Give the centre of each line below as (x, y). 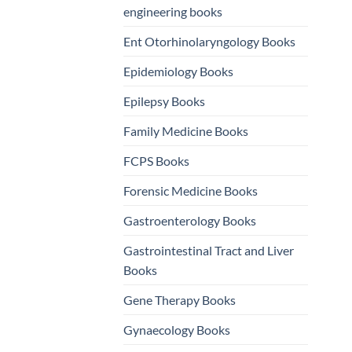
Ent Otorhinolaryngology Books (209, 42)
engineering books (173, 12)
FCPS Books (156, 161)
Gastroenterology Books (190, 221)
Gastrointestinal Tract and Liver (209, 251)
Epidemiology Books (178, 71)
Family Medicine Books (186, 131)
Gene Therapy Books (180, 300)
